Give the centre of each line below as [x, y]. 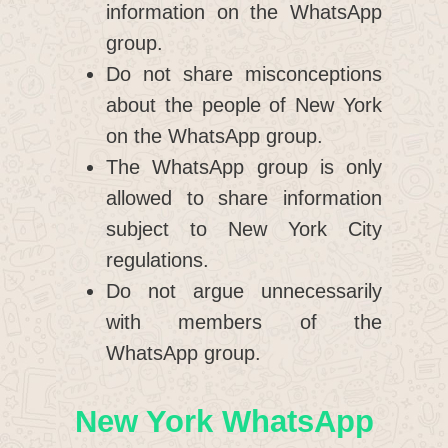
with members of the [244, 322]
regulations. [157, 260]
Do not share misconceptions [244, 74]
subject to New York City [244, 229]
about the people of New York [244, 105]
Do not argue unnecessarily [244, 291]
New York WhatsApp [224, 422]
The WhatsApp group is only [244, 167]
